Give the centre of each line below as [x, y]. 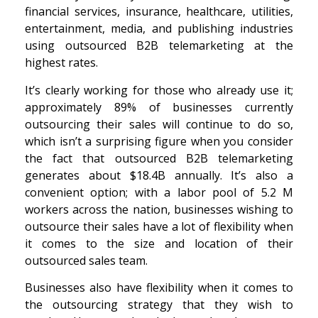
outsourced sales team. [86, 260]
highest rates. [61, 63]
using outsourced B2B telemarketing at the [159, 46]
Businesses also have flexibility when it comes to [159, 288]
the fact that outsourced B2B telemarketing [159, 158]
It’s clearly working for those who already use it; [159, 90]
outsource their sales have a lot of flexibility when [159, 226]
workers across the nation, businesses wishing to [159, 209]
